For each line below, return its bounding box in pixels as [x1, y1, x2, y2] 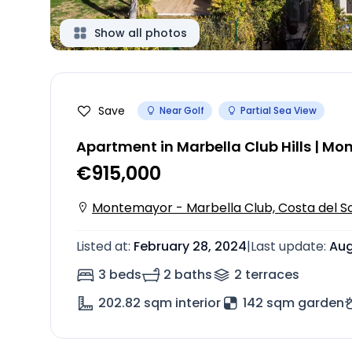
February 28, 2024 [134, 237, 247, 255]
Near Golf [159, 104, 204, 117]
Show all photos [94, 25, 187, 41]
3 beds [98, 266, 141, 284]
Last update [251, 237, 324, 255]
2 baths [163, 266, 212, 284]
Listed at [76, 237, 128, 255]
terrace [245, 266, 292, 284]
